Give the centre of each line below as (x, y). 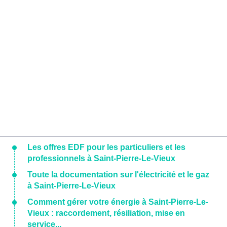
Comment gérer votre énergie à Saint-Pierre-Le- (118, 202)
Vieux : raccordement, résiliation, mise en (106, 213)
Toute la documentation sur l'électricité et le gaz (118, 175)
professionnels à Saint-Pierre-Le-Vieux (101, 159)
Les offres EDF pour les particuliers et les (106, 147)
